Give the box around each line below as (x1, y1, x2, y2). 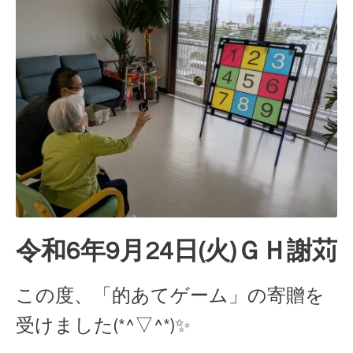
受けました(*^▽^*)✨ (16, 315, 191, 336)
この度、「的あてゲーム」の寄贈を (16, 285, 325, 306)
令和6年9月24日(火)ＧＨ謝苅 (16, 238, 337, 265)
